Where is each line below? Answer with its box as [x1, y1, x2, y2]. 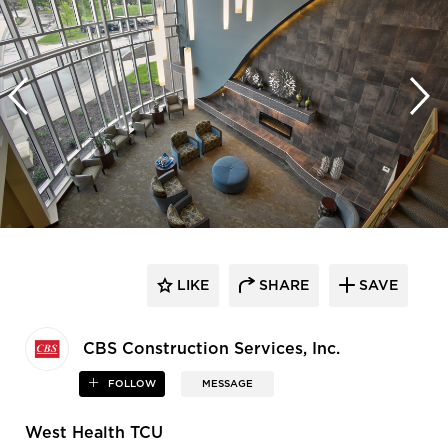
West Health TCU [25, 425, 163, 442]
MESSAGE [202, 379, 254, 390]
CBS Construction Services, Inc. [83, 341, 340, 358]
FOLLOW [105, 379, 157, 390]
